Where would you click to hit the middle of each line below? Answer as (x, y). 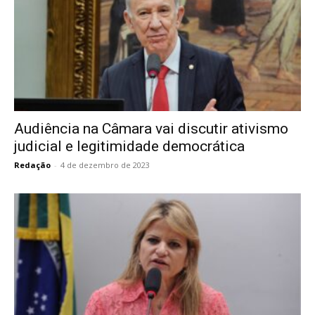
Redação (32, 165)
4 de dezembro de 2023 (105, 165)
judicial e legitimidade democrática (129, 147)
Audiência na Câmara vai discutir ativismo (151, 129)
